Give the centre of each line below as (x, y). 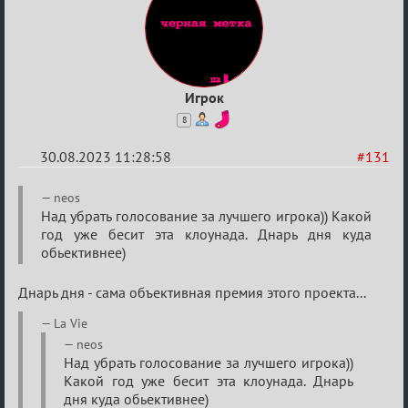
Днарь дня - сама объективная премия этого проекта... (192, 292)
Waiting (52, 219)
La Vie (71, 323)
